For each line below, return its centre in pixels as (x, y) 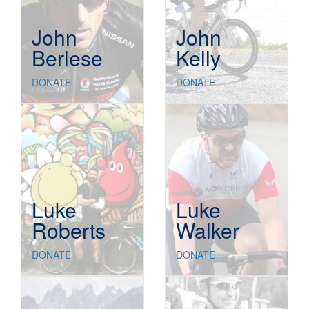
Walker (208, 230)
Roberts (69, 230)
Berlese (67, 58)
